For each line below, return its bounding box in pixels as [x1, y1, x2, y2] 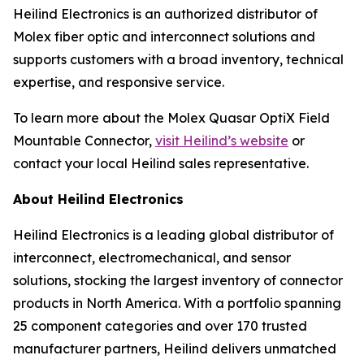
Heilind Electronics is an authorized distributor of [13, 6, 318, 22]
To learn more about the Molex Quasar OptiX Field [13, 110, 330, 126]
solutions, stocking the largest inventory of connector [13, 272, 343, 288]
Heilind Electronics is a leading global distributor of [13, 227, 334, 243]
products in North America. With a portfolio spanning [13, 295, 341, 311]
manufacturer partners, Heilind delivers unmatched [13, 340, 336, 357]
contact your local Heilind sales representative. [13, 155, 309, 171]
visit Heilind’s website [155, 132, 288, 149]
